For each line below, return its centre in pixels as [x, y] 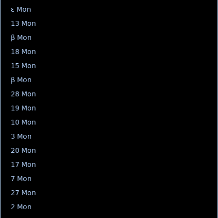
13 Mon [23, 23]
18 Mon [23, 52]
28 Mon [23, 94]
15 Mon [23, 66]
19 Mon [23, 108]
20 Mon [23, 150]
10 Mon [23, 122]
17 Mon [23, 164]
